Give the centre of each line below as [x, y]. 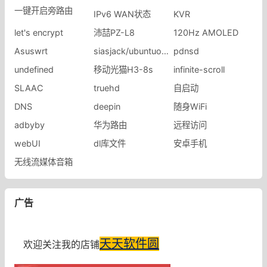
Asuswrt [31, 51]
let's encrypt [39, 32]
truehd [107, 88]
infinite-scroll [199, 69]
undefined [34, 69]
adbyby [30, 125]
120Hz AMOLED [206, 32]
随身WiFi [190, 106]
